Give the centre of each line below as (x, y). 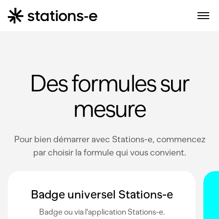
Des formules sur (109, 83)
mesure (109, 109)
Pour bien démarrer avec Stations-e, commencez (109, 139)
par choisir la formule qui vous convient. (109, 153)
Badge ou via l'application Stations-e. (102, 212)
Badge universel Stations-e (102, 194)
